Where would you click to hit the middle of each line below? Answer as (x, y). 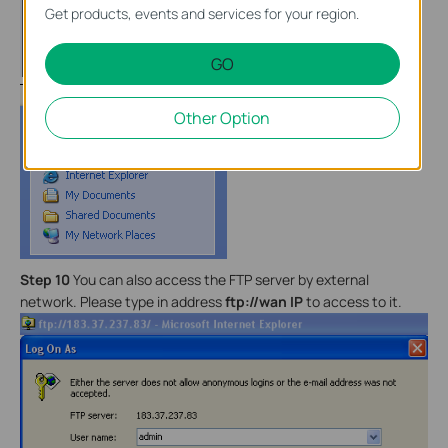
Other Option (222, 117)
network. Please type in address (122, 302)
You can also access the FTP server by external (219, 280)
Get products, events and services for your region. (202, 13)
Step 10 (45, 280)
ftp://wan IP (265, 302)
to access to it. (354, 302)
